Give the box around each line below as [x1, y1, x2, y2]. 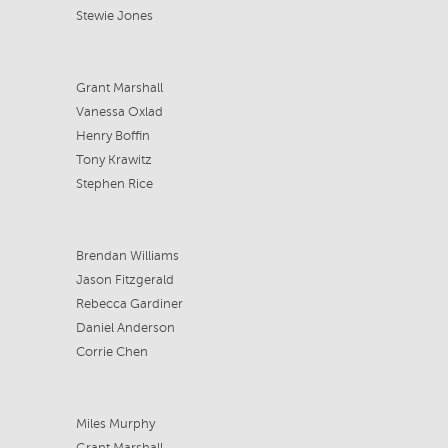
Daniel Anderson [75, 321, 175, 335]
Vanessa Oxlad [75, 105, 163, 119]
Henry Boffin [75, 129, 150, 143]
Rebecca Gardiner [75, 297, 183, 311]
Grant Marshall [75, 81, 163, 95]
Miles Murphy [75, 417, 155, 431]
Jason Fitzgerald [75, 273, 174, 287]
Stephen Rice [75, 177, 153, 191]
